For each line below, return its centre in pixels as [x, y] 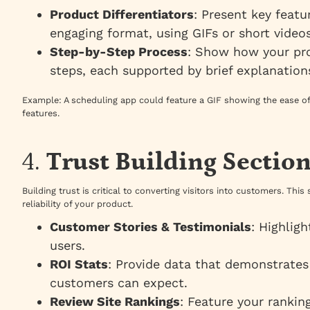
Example [40, 100]
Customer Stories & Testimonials [151, 227]
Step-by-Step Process [119, 52]
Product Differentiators [122, 15]
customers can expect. [119, 283]
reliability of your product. [77, 204]
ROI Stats [79, 264]
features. [41, 113]
